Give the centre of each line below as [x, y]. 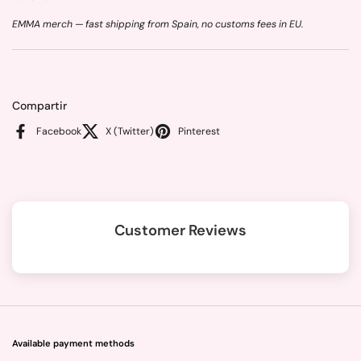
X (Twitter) [130, 131]
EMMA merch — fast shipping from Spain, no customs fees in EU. [158, 24]
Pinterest [199, 131]
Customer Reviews [180, 230]
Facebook [59, 131]
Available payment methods [73, 343]
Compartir [39, 106]
